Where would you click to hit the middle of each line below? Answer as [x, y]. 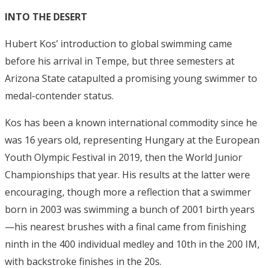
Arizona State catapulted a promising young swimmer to [131, 78]
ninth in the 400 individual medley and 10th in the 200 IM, [132, 244]
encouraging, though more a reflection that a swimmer [128, 192]
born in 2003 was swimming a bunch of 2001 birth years [130, 209]
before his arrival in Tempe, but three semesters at [120, 61]
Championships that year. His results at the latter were [127, 174]
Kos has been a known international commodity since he [131, 122]
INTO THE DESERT [46, 16]
